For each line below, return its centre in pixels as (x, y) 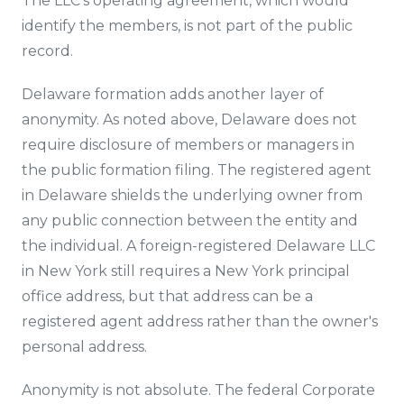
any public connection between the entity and (190, 220)
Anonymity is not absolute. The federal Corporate (198, 390)
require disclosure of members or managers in (188, 145)
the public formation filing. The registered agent (197, 170)
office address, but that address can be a (167, 296)
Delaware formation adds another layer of (173, 94)
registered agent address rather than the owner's (200, 321)
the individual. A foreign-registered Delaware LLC (198, 246)
